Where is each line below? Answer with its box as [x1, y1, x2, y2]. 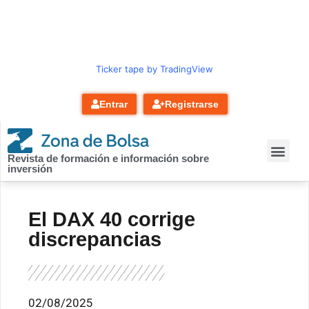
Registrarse [164, 99, 219, 110]
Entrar [99, 99, 128, 110]
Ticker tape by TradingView [96, 63, 213, 74]
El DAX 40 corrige [28, 208, 195, 230]
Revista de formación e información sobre [8, 152, 209, 164]
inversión [8, 162, 52, 175]
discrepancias [28, 228, 161, 250]
